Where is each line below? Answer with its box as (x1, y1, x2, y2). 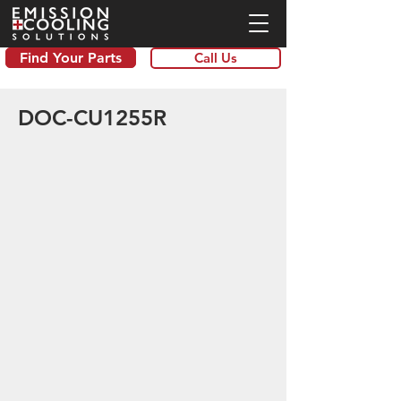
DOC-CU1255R (18, 105, 166, 131)
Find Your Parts (20, 49, 122, 66)
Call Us (194, 49, 237, 66)
